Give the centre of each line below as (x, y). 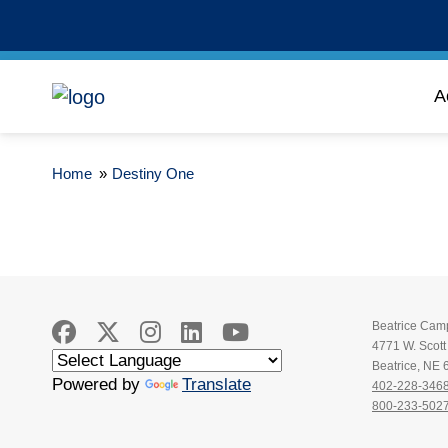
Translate (216, 384)
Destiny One (153, 173)
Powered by (98, 384)
